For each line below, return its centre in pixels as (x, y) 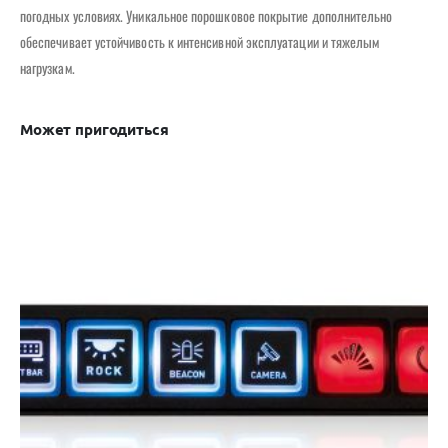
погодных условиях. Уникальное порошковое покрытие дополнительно (206, 15)
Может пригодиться (94, 128)
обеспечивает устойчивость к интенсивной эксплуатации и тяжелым (200, 41)
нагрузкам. (47, 67)
